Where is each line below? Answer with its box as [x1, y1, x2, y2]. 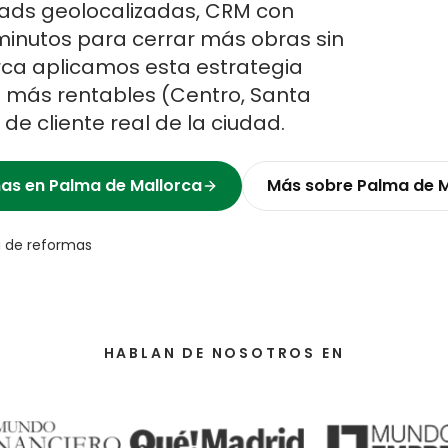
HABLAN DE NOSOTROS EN [103, 343, 345, 363]
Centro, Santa [170, 81, 311, 109]
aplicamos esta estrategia [27, 53, 303, 81]
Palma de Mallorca [49, 174, 202, 197]
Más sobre [267, 174, 357, 197]
